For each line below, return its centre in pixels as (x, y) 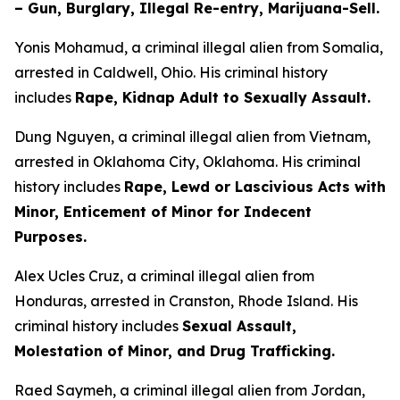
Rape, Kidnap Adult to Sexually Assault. (223, 97)
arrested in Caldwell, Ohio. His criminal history (171, 72)
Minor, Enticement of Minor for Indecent (163, 212)
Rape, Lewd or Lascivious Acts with (255, 187)
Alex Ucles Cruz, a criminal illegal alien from (164, 276)
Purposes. (53, 237)
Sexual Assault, (239, 326)
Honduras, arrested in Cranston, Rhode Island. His (186, 301)
